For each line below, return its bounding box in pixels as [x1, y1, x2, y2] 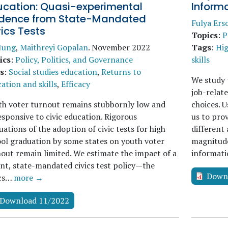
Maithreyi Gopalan [20, 42, 88, 53]
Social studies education [9, 66, 97, 77]
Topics [191, 30, 218, 41]
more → [14, 172, 43, 183]
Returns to [101, 66, 141, 77]
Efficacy [61, 78, 90, 90]
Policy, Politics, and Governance [15, 54, 133, 65]
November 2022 [92, 42, 150, 53]
